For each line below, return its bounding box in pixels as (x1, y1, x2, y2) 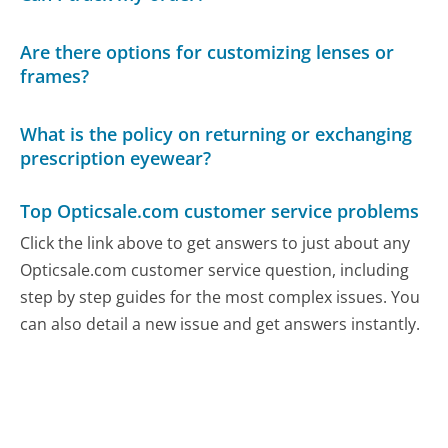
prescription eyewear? (20, 145, 212, 170)
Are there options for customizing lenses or (20, 40, 395, 65)
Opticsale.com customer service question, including (20, 258, 410, 281)
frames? (20, 64, 90, 89)
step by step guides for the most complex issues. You (20, 285, 421, 308)
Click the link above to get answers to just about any (20, 231, 411, 254)
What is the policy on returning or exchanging (20, 121, 413, 146)
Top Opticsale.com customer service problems (20, 199, 420, 224)
